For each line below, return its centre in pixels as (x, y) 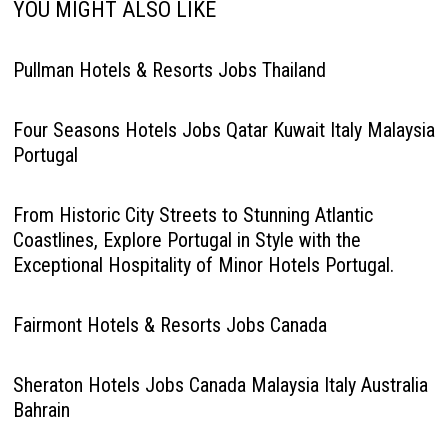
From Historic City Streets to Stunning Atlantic (192, 215)
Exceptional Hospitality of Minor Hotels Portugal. (203, 265)
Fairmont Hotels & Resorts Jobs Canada (169, 325)
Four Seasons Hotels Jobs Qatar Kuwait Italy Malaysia (223, 130)
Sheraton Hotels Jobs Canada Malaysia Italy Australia (220, 385)
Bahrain (41, 410)
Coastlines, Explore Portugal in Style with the (186, 240)
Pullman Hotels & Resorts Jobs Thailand (169, 70)
